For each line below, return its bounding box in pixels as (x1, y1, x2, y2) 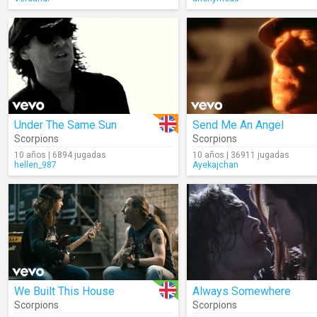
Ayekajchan (192, 160, 238, 170)
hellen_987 (14, 160, 57, 170)
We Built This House (14, 284, 115, 298)
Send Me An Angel (192, 118, 284, 132)
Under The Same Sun (14, 118, 117, 132)
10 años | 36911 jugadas (192, 150, 289, 160)
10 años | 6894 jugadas (14, 150, 106, 160)
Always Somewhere (192, 284, 291, 298)
